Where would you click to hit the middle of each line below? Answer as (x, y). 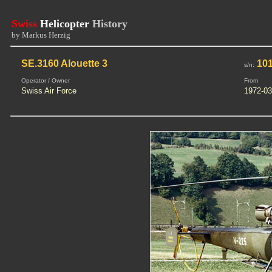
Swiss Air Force (49, 91)
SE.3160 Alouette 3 (64, 63)
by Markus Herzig (41, 35)
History (110, 24)
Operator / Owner (45, 80)
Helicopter (66, 24)
